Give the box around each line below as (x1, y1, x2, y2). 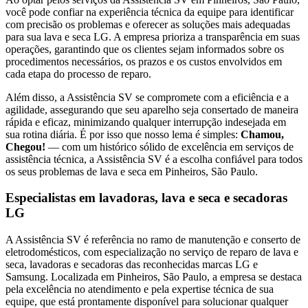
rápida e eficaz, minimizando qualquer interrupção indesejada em (5, 115, 286, 128)
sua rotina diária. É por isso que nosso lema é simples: (5, 128, 241, 140)
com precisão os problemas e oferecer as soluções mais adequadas (5, 18, 290, 30)
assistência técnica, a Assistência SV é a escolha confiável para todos (5, 153, 302, 165)
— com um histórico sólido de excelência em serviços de (45, 140, 294, 153)
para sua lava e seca (5, 30, 93, 43)
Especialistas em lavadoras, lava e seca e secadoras (5, 190, 287, 206)
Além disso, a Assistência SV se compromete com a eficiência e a (5, 91, 289, 103)
